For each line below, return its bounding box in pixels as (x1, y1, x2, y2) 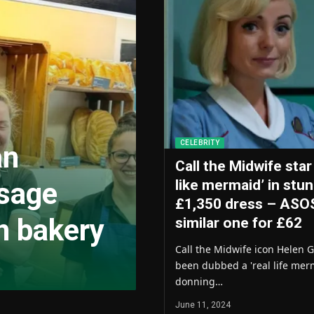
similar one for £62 (175, 214, 302, 232)
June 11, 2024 (175, 300, 231, 310)
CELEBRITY (179, 139, 219, 147)
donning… (175, 275, 223, 289)
